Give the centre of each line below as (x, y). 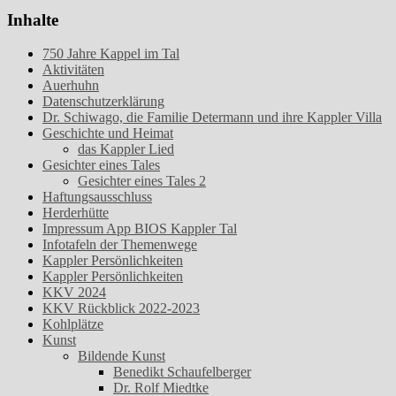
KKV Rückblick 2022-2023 (121, 308)
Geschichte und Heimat (108, 133)
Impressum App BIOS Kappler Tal (140, 229)
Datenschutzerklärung (103, 102)
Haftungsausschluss (97, 197)
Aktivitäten (73, 70)
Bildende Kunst (122, 356)
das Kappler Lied (126, 149)
